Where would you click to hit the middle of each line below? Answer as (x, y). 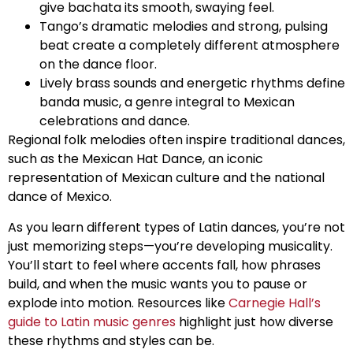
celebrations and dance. (115, 121)
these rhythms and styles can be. (111, 340)
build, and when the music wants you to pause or (158, 284)
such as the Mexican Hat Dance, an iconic (136, 159)
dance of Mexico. (60, 197)
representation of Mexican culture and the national (166, 178)
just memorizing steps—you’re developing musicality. (170, 246)
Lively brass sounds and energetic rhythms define (192, 84)
